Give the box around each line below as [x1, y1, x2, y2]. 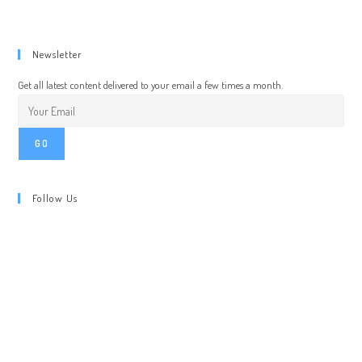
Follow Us [32, 192, 78, 205]
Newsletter [32, 48, 83, 61]
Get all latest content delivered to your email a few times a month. [18, 78, 284, 92]
